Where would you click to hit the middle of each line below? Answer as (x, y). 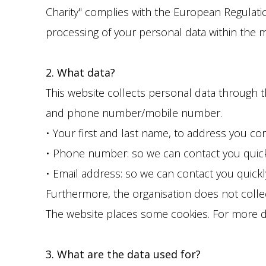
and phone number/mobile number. (134, 113)
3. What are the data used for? (123, 254)
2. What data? (80, 72)
